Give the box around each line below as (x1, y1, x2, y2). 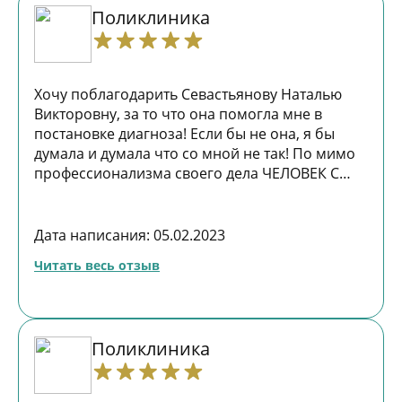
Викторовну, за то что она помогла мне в (34, 104, 322, 124)
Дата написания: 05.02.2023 (34, 225, 225, 245)
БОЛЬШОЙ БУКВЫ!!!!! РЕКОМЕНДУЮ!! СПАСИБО (34, 183, 364, 203)
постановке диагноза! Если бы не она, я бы (34, 124, 335, 144)
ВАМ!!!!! (34, 203, 83, 223)
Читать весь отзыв (34, 257, 160, 274)
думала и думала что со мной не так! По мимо (34, 144, 355, 163)
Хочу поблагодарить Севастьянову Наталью (34, 84, 342, 104)
